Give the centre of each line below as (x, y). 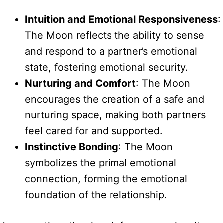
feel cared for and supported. (94, 131)
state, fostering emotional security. (107, 67)
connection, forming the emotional (106, 178)
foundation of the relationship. (96, 194)
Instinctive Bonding (72, 147)
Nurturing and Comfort (80, 83)
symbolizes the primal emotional (101, 163)
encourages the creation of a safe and (114, 99)
